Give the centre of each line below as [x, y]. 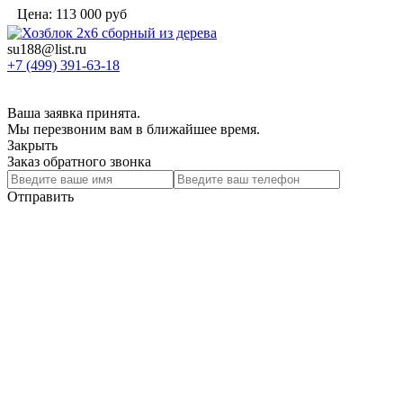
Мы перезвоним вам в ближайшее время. [134, 129]
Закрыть [32, 145]
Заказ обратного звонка [79, 161]
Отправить [40, 197]
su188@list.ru [47, 49]
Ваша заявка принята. [74, 113]
